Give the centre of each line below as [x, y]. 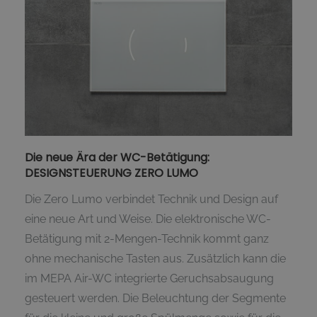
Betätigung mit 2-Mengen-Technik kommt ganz [147, 238]
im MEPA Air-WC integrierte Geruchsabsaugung [149, 278]
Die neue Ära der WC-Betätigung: [119, 157]
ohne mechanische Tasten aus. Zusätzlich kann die [155, 258]
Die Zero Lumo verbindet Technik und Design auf [151, 199]
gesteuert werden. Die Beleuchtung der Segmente [155, 298]
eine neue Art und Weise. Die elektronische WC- [148, 219]
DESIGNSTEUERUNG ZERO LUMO [111, 173]
